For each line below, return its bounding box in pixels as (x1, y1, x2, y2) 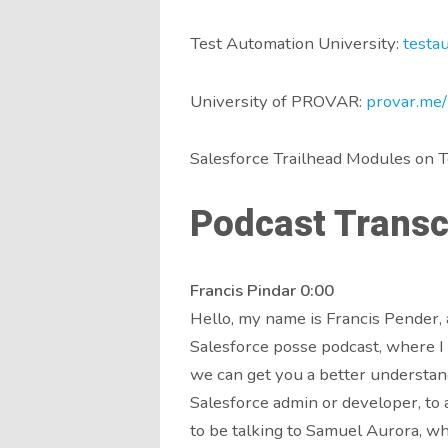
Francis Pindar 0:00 (189, 278, 334, 302)
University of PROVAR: (189, 89, 366, 113)
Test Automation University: (189, 32, 403, 56)
